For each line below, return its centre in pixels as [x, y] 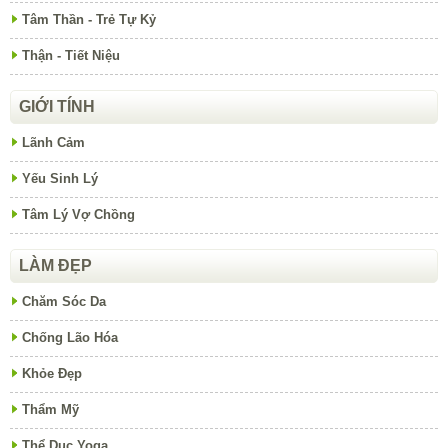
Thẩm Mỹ [50, 410]
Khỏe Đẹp [52, 374]
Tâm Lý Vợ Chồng [78, 215]
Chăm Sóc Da [64, 302]
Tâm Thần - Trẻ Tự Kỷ [89, 20]
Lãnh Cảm [53, 143]
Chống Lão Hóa [70, 338]
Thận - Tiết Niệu [71, 56]
